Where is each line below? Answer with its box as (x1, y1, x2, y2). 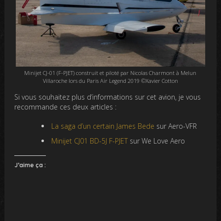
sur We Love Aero (129, 136, 185, 146)
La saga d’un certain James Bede (51, 121, 154, 131)
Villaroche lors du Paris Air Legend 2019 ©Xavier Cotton (42, 76, 178, 84)
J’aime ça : (14, 161, 46, 169)
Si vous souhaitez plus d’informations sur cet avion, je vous (14, 92, 201, 102)
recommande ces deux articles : (14, 102, 117, 111)
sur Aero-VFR (154, 121, 197, 131)
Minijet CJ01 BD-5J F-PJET (51, 136, 130, 146)
